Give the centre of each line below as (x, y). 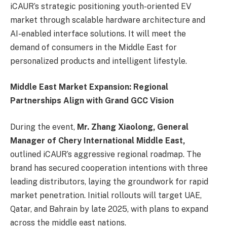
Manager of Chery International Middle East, (98, 140)
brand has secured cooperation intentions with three (109, 168)
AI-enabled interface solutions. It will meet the (98, 33)
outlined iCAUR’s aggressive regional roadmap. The (106, 154)
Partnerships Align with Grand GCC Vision (92, 101)
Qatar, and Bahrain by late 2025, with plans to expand (109, 209)
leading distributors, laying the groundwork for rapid (109, 181)
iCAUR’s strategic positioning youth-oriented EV (101, 6)
